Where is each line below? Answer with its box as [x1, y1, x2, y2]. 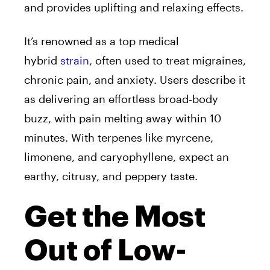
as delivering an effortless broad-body [24, 92, 218, 106]
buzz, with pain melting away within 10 [24, 111, 221, 125]
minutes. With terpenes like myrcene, [24, 131, 213, 145]
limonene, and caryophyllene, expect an [24, 150, 229, 164]
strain [60, 54, 89, 67]
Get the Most [24, 202, 206, 232]
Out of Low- [24, 236, 186, 266]
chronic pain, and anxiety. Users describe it [24, 73, 245, 87]
